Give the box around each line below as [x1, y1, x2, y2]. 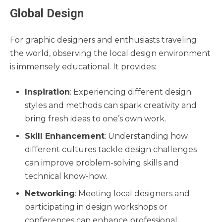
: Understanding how [105, 131, 188, 141]
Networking [25, 189, 75, 199]
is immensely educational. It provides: [10, 62, 156, 72]
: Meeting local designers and [75, 189, 190, 199]
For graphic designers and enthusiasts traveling [10, 35, 197, 45]
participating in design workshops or [25, 202, 167, 212]
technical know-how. [25, 171, 107, 181]
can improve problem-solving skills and [25, 158, 179, 168]
